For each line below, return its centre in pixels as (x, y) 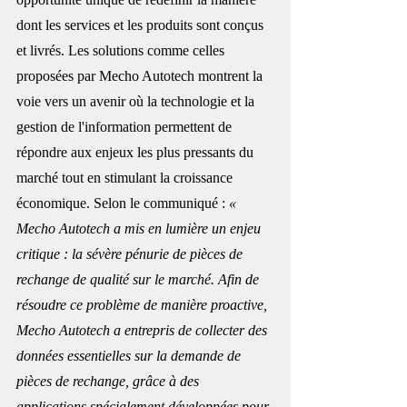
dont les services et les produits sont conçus (142, 25)
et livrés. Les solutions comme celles (122, 50)
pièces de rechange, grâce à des (109, 381)
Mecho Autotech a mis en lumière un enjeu (140, 228)
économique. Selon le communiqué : (121, 203)
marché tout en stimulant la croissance (126, 177)
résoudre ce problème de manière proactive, (144, 304)
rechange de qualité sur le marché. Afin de (139, 279)
